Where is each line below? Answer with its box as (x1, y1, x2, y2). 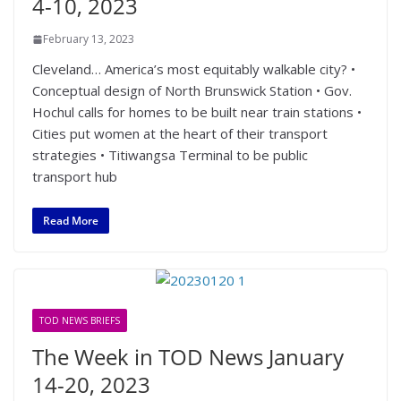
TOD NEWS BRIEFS (39, 313, 120, 327)
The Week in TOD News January (32, 341, 344, 371)
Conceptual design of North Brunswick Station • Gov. (32, 81, 352, 99)
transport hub (32, 167, 117, 185)
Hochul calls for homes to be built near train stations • (32, 103, 362, 121)
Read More (43, 212, 98, 228)
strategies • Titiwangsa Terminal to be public (32, 146, 308, 164)
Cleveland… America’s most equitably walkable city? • (32, 60, 355, 78)
